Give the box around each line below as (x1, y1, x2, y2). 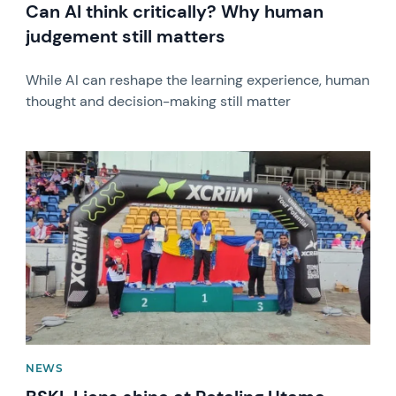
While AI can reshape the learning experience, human (26, 71, 370, 89)
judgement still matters (26, 25, 226, 48)
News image (25, 149, 104, 168)
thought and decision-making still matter (26, 92, 292, 110)
